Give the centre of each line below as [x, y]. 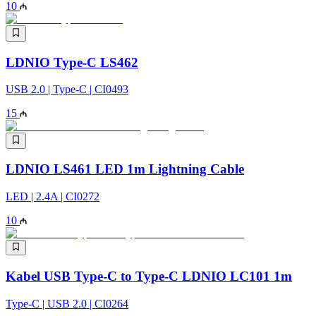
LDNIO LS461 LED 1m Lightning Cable [125, 169]
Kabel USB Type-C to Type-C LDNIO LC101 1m [149, 276]
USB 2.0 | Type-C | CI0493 [67, 90]
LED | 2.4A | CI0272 [53, 196]
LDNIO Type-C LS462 [72, 62]
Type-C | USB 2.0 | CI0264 [67, 303]
